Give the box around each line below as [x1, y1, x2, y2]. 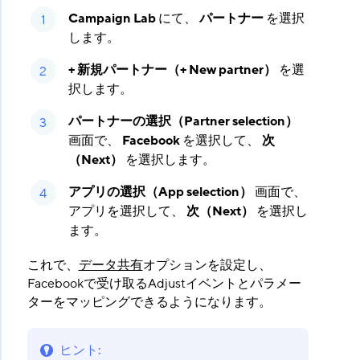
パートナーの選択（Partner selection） [67, 112, 298, 130]
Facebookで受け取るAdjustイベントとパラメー [27, 275, 301, 292]
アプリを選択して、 [67, 202, 186, 220]
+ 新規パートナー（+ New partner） [67, 61, 276, 79]
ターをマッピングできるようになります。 [27, 293, 272, 311]
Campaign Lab [67, 10, 156, 27]
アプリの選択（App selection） [67, 183, 252, 201]
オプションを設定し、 [142, 256, 272, 274]
